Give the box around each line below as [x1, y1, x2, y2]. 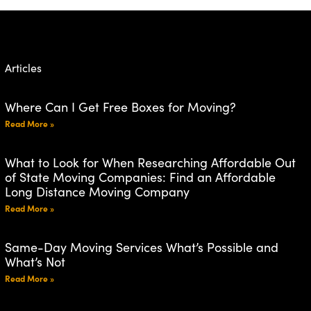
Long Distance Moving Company [4, 182, 190, 200]
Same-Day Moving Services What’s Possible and [4, 237, 278, 255]
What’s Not [4, 252, 65, 270]
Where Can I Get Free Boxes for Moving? [4, 97, 236, 115]
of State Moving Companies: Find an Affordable [4, 167, 276, 185]
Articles [4, 59, 42, 75]
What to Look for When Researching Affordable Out [4, 153, 296, 171]
